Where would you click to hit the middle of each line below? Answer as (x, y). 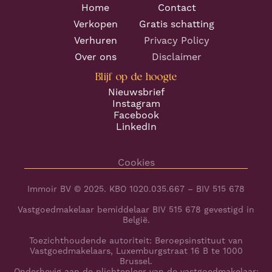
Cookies (136, 162)
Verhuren (95, 40)
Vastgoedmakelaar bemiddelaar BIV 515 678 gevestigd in (136, 209)
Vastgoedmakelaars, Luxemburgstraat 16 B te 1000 (136, 250)
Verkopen (95, 24)
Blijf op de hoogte (136, 76)
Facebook (136, 115)
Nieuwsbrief (136, 92)
